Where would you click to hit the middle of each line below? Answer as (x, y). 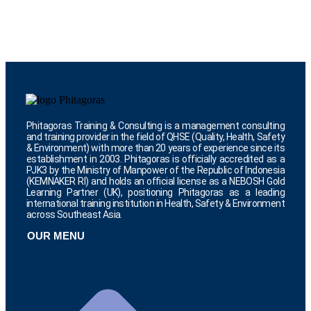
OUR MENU (56, 235)
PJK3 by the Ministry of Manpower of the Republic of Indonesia (155, 170)
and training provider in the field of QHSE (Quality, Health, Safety (155, 136)
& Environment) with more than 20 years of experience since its (155, 148)
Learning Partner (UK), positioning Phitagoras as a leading (155, 192)
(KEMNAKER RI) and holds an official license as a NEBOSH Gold (155, 181)
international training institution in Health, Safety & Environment (155, 203)
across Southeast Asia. (74, 214)
